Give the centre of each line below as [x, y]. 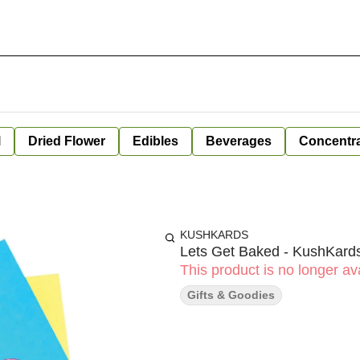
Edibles [155, 141]
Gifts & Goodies [231, 295]
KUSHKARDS [214, 235]
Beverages [239, 141]
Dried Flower [67, 141]
